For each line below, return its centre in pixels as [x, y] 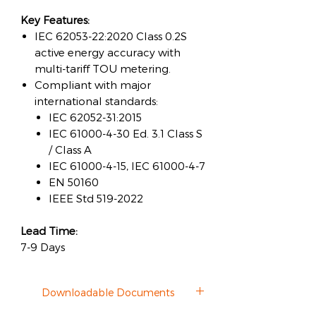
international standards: [96, 101]
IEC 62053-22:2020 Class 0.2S [111, 36]
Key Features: [55, 20]
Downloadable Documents [108, 292]
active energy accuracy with [108, 52]
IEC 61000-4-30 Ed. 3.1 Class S [126, 133]
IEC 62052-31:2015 [95, 117]
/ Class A [70, 150]
